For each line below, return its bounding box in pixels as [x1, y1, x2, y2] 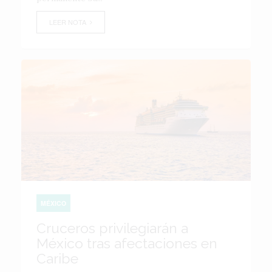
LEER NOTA [49, 16, 90, 27]
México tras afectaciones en [36, 234, 217, 251]
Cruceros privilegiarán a [36, 219, 188, 236]
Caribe [36, 250, 78, 267]
